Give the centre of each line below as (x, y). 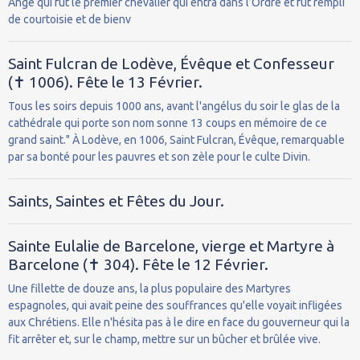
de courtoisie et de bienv (70, 19)
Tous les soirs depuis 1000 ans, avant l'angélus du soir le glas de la (174, 106)
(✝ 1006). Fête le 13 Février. (105, 82)
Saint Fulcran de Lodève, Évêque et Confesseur (171, 63)
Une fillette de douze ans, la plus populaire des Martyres (149, 288)
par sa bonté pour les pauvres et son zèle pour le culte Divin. (159, 156)
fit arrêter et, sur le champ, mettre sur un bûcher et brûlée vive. (164, 339)
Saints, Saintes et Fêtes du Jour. (116, 200)
